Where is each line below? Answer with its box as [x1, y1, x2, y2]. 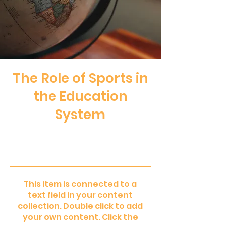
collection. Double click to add [18, 200, 143, 212]
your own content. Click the [22, 211, 138, 223]
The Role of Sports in [13, 69, 148, 87]
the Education [33, 87, 128, 105]
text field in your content [28, 189, 133, 201]
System [55, 105, 105, 124]
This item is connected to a [24, 178, 137, 190]
